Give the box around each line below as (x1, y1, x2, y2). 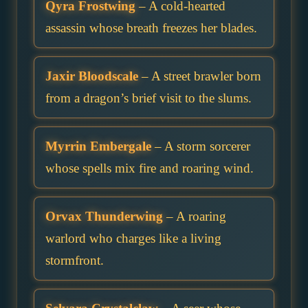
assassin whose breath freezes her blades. (45, 20, 257, 35)
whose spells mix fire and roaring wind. (45, 160, 254, 175)
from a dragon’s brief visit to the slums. (45, 90, 252, 105)
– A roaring (163, 208, 226, 223)
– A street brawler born (138, 68, 261, 83)
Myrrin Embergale (45, 138, 151, 153)
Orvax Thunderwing (45, 208, 163, 223)
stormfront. (45, 252, 104, 267)
